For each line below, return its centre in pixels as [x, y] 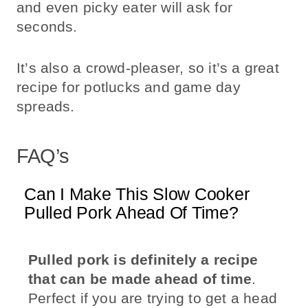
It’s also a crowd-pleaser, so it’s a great [148, 67]
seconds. [47, 26]
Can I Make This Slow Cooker [137, 194]
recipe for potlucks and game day [129, 87]
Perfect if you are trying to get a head [153, 298]
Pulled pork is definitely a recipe [143, 259]
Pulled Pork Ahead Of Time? [131, 212]
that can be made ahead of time [140, 278]
